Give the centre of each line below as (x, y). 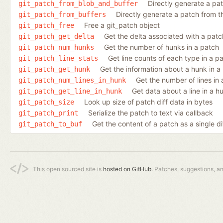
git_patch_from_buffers (62, 14)
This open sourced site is (68, 169)
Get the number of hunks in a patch (162, 47)
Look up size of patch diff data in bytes (148, 102)
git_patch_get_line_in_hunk (70, 91)
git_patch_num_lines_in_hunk (72, 80)
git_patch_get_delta (56, 36)
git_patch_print (48, 113)
